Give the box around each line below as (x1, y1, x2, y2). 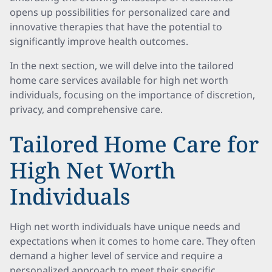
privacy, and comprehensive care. (10, 103, 163, 116)
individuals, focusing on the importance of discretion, (10, 88, 255, 101)
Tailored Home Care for (10, 129, 259, 159)
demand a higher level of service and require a (10, 249, 223, 262)
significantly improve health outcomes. (10, 35, 188, 48)
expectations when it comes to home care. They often (10, 234, 256, 248)
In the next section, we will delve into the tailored (10, 59, 234, 72)
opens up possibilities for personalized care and (10, 5, 230, 19)
